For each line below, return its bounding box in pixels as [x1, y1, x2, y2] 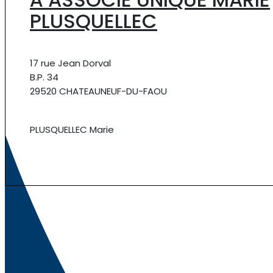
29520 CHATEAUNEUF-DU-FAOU [30, 84, 167, 97]
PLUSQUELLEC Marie [30, 122, 114, 136]
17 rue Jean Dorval [30, 56, 111, 69]
